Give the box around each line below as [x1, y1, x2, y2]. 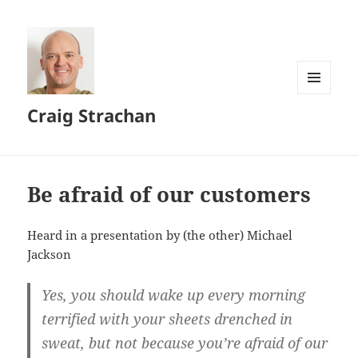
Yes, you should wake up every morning [42, 285, 306, 305]
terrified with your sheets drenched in [42, 309, 293, 329]
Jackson [27, 246, 72, 263]
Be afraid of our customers [27, 180, 312, 209]
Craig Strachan [27, 103, 157, 128]
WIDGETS [297, 120, 343, 134]
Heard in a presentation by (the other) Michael [27, 227, 293, 244]
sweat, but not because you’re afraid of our [42, 333, 328, 353]
